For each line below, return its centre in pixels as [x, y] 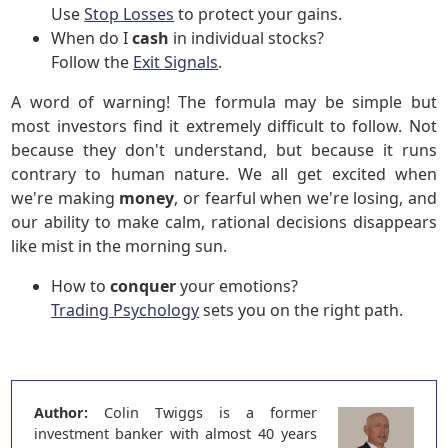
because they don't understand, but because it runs [224, 150]
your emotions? [237, 286]
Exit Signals [176, 62]
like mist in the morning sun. [119, 246]
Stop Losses [129, 14]
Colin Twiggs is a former [202, 413]
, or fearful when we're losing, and [305, 198]
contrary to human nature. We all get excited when [224, 174]
